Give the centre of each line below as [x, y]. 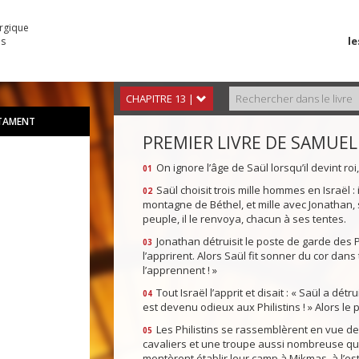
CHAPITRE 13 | [161, 99]
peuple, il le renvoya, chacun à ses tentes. [244, 219]
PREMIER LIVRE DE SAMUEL [250, 143]
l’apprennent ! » [179, 270]
